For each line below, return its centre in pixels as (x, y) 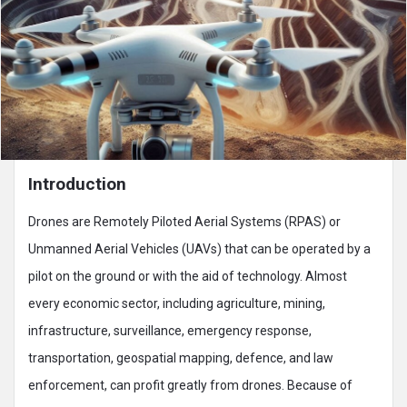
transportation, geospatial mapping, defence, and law (181, 357)
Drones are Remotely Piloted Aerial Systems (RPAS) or (184, 221)
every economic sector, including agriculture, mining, (177, 303)
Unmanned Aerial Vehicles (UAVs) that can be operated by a (199, 248)
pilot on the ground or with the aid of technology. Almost (188, 276)
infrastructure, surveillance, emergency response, (170, 330)
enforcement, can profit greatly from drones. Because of (190, 385)
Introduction (77, 184)
